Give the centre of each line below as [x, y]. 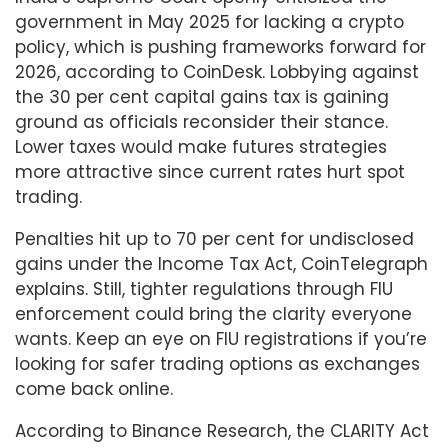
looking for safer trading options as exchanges [217, 364]
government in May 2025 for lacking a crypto [209, 22]
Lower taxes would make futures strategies [201, 147]
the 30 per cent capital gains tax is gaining [202, 97]
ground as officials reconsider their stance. [201, 122]
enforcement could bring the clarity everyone [213, 314]
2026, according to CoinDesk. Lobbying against [217, 72]
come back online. [94, 389]
